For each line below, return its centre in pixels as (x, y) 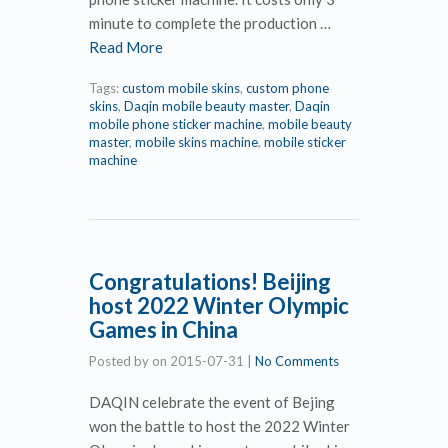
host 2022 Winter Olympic (219, 305)
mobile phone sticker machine (175, 123)
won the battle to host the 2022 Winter (219, 425)
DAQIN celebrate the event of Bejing (212, 401)
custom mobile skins (181, 87)
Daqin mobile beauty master (206, 105)
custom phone (287, 87)
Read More (126, 46)
